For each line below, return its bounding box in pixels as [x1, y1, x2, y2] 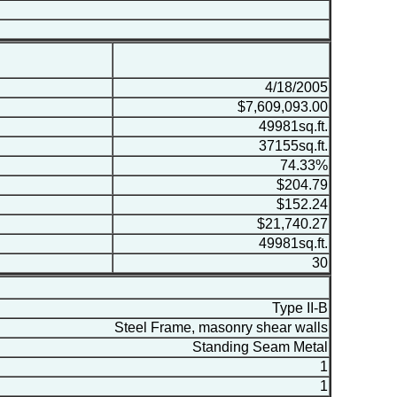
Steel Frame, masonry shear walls [113, 319, 328, 335]
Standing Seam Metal [191, 339, 328, 354]
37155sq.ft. [254, 137, 328, 153]
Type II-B [271, 300, 328, 315]
